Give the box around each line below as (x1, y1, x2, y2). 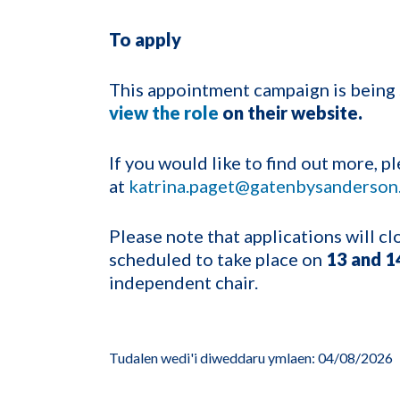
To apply (109, 28, 185, 50)
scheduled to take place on (109, 247, 326, 270)
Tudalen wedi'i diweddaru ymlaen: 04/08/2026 (109, 348, 393, 366)
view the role (109, 101, 219, 123)
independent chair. (109, 271, 258, 293)
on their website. (222, 101, 362, 123)
